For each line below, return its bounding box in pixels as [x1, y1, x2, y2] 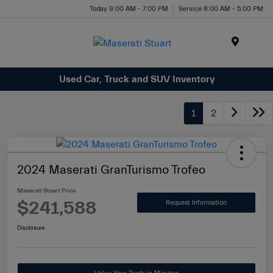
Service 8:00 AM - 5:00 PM [179, 4, 263, 13]
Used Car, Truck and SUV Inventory [58, 73, 214, 85]
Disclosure [17, 224, 44, 232]
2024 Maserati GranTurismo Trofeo [17, 163, 205, 177]
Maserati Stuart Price [17, 187, 76, 195]
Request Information [166, 198, 227, 207]
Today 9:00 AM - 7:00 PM [90, 4, 168, 13]
